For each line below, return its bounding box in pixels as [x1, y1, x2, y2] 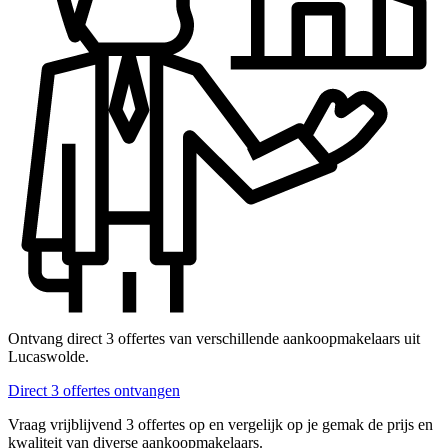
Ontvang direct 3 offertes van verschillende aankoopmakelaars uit [8, 330, 420, 348]
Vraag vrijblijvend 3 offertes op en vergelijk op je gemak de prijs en [8, 416, 433, 434]
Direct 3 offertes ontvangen [8, 382, 180, 400]
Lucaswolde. [8, 348, 89, 366]
